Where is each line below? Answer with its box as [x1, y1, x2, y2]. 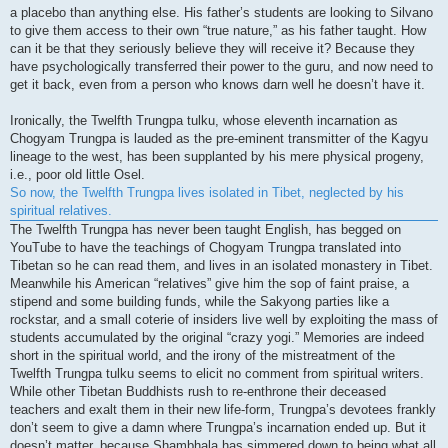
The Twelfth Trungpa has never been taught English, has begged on [10, 222, 401, 238]
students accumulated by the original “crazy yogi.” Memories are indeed [10, 330, 424, 346]
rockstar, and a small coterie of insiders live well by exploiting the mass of [10, 312, 438, 328]
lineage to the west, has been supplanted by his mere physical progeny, [10, 149, 424, 165]
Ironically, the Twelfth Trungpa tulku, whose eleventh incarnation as [10, 113, 398, 129]
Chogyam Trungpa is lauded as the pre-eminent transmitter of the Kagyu [10, 131, 428, 147]
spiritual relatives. [10, 203, 112, 219]
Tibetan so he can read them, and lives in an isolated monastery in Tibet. [10, 258, 433, 274]
